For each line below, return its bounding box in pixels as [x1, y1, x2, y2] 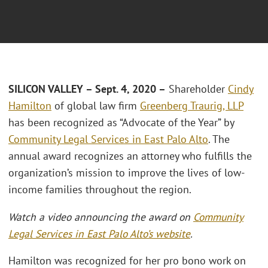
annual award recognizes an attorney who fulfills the [8, 149, 252, 163]
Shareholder [166, 82, 228, 96]
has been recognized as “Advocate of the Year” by [8, 115, 234, 130]
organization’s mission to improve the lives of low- [8, 166, 245, 180]
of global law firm [51, 99, 140, 113]
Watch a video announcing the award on [8, 209, 193, 224]
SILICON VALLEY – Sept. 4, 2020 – [8, 82, 166, 96]
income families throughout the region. [8, 182, 191, 197]
